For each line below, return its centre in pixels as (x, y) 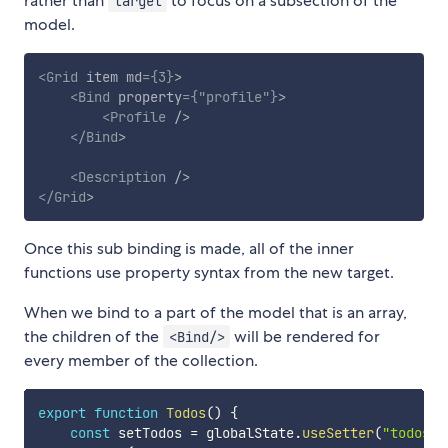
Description (121, 176)
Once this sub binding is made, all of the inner (189, 248)
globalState (245, 432)
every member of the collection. (141, 360)
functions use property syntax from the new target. (209, 272)
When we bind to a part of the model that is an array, (215, 312)
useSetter (337, 432)
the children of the (93, 336)
